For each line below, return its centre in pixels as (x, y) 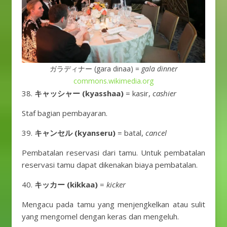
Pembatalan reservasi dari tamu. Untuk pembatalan (113, 153)
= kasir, (138, 93)
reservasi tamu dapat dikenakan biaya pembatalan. (110, 165)
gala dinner (159, 69)
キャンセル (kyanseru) (75, 133)
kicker (116, 184)
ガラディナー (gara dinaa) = (95, 69)
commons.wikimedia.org (113, 81)
